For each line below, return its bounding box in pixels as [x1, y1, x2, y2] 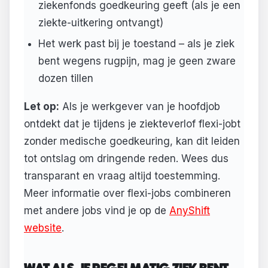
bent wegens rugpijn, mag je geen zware [38, 54, 236, 67]
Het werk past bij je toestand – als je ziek [38, 37, 234, 50]
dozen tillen [38, 72, 93, 84]
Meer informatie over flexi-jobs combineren [24, 187, 231, 200]
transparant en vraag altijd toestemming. [24, 170, 220, 182]
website [24, 222, 62, 234]
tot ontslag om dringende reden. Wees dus [24, 153, 229, 165]
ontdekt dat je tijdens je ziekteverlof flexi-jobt [24, 118, 240, 130]
